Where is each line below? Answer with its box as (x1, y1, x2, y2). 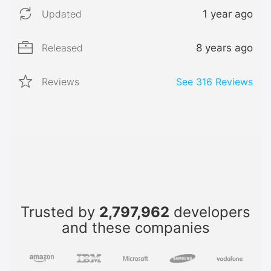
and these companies (61, 218, 210, 237)
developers (169, 203, 250, 221)
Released (42, 41, 83, 54)
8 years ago (196, 41, 253, 54)
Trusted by (21, 203, 99, 221)
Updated (42, 7, 82, 20)
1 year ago (203, 7, 253, 20)
